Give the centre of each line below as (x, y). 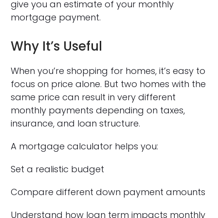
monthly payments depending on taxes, (98, 110)
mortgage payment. (56, 17)
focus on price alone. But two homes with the (109, 84)
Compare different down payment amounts (108, 192)
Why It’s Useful (57, 46)
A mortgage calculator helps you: (85, 146)
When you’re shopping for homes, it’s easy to (108, 71)
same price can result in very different (93, 97)
